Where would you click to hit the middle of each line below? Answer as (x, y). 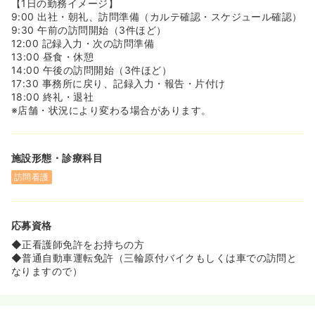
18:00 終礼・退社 (53, 97)
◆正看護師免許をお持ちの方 (78, 244)
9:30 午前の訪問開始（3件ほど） (89, 30)
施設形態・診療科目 (57, 158)
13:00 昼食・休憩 (53, 57)
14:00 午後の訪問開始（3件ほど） (92, 70)
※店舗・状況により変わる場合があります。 (111, 110)
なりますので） (47, 271)
